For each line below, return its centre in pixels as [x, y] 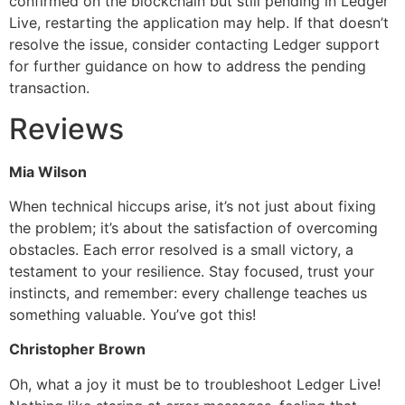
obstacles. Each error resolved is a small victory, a [181, 249]
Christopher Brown [77, 349]
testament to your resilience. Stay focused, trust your [192, 271]
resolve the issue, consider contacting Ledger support [194, 45]
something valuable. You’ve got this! [132, 314]
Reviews [66, 128]
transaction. [49, 88]
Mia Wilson [48, 171]
